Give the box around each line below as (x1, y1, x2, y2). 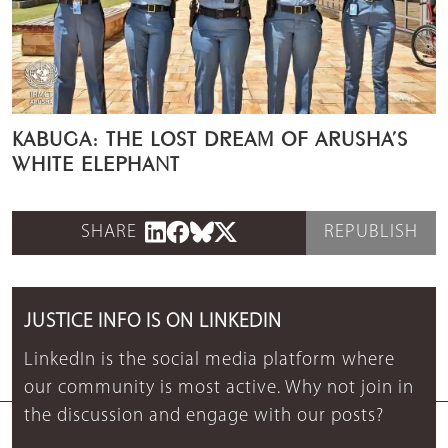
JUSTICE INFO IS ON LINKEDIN (24, 312, 282, 333)
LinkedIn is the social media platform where (24, 351, 395, 371)
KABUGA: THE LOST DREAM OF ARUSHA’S (12, 130, 408, 143)
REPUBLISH (324, 223, 418, 243)
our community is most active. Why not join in (24, 379, 414, 399)
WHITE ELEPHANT (12, 155, 180, 168)
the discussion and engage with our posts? (24, 407, 384, 427)
